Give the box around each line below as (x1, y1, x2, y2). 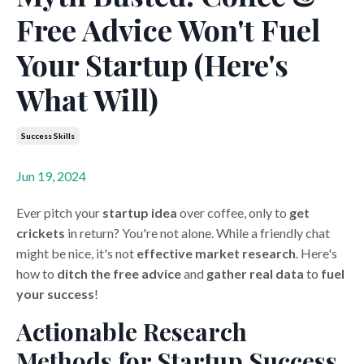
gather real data (206, 266, 304, 282)
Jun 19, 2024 (16, 168, 86, 184)
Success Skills (21, 131, 75, 141)
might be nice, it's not (16, 245, 136, 262)
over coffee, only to (177, 205, 289, 221)
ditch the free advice (57, 266, 181, 282)
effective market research (136, 245, 296, 262)
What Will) (16, 80, 158, 119)
